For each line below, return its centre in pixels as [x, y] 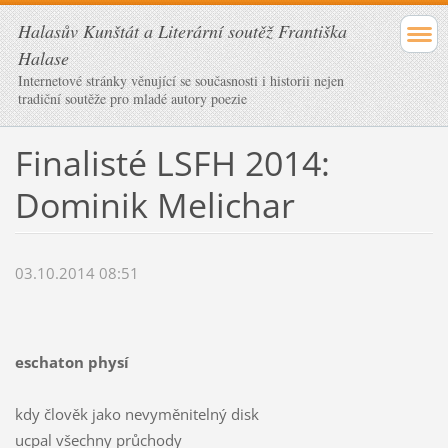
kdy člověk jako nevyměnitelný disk [136, 414]
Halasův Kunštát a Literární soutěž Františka [182, 31]
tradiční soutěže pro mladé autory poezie [132, 98]
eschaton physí [71, 362]
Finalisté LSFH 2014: [172, 162]
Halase [43, 58]
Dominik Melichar [154, 204]
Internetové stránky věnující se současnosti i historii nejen [181, 80]
